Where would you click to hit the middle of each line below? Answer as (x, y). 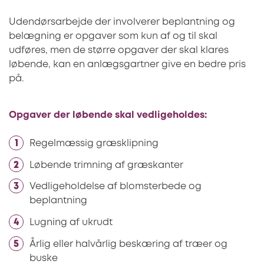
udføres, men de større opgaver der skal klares (119, 51)
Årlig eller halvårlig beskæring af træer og (128, 244)
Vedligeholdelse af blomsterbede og (115, 187)
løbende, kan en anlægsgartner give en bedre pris (127, 65)
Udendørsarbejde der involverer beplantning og (122, 22)
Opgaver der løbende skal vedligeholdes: (109, 115)
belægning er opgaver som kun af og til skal (113, 37)
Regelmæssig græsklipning (95, 143)
